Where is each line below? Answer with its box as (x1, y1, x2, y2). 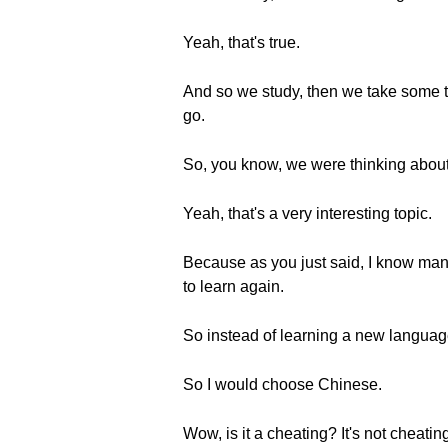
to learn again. (183, 278, 284, 295)
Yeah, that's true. (183, 34, 300, 51)
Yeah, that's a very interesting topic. (183, 205, 432, 222)
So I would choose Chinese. (183, 376, 382, 393)
